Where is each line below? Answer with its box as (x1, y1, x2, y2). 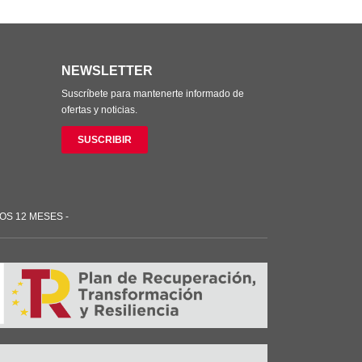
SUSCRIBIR (78, 134, 132, 145)
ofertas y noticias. (61, 104, 137, 116)
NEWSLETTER (61, 64, 153, 78)
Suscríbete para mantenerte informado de (61, 88, 244, 99)
